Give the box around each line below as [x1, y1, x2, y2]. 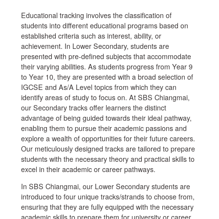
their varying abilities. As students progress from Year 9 [21, 61, 193, 71]
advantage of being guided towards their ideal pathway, [21, 112, 192, 123]
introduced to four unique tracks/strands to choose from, [21, 192, 195, 202]
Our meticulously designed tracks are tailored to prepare [21, 143, 195, 153]
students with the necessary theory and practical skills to [21, 153, 195, 164]
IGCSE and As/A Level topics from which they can [21, 82, 176, 92]
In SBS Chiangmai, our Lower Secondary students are [21, 181, 190, 192]
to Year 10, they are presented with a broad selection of [21, 71, 193, 82]
